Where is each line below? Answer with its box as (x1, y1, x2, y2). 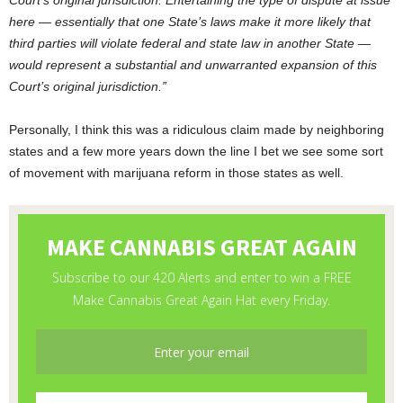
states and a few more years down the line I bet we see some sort (9, 144, 383, 159)
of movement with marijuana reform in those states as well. (9, 166, 344, 181)
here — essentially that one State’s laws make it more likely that (9, 14, 371, 30)
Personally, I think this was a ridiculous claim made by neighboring (9, 122, 384, 138)
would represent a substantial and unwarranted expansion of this (9, 58, 377, 73)
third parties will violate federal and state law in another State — (9, 36, 371, 51)
